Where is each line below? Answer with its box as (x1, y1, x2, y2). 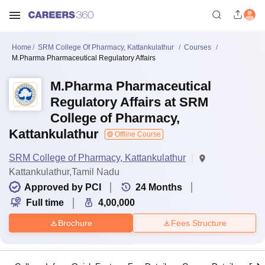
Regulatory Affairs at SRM (50, 95, 208, 109)
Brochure (57, 218, 92, 228)
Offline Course (113, 130, 161, 138)
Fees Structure (170, 218, 227, 228)
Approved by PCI (24, 182, 101, 192)
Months (148, 182, 182, 192)
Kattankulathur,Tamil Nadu (9, 167, 119, 177)
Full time (26, 198, 64, 208)
